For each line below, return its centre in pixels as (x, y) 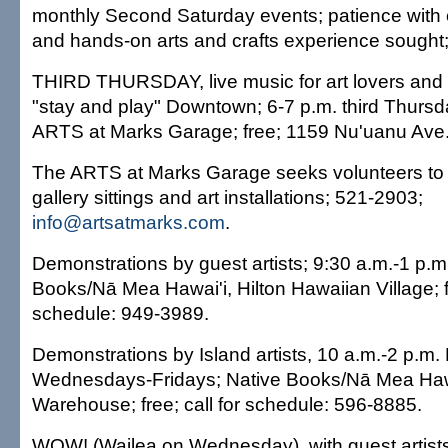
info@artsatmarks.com (128, 222)
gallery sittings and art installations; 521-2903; (227, 197)
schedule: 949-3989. (120, 313)
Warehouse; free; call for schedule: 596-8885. (227, 404)
